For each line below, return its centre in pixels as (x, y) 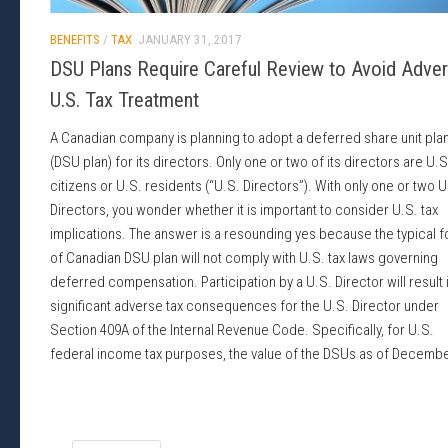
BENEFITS (75, 39)
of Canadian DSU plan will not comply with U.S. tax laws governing (244, 258)
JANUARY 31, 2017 (190, 39)
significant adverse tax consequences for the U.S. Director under (244, 306)
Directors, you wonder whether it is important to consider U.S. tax (244, 210)
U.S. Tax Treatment (124, 100)
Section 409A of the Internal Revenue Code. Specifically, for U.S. (242, 330)
